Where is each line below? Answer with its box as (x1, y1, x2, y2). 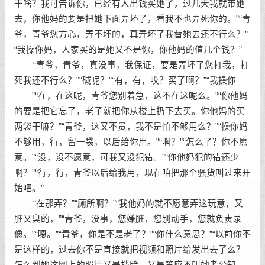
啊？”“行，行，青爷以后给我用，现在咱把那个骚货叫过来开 (14, 168, 251, 177)
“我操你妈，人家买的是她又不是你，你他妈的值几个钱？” (14, 45, 242, 54)
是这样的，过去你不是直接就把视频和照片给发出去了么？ (14, 245, 245, 254)
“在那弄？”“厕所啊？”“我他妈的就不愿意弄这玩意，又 (14, 199, 243, 208)
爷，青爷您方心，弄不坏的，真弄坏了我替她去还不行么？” (14, 30, 248, 39)
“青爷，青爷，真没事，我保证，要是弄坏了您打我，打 (14, 60, 249, 70)
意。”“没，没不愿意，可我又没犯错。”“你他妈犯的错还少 (14, 153, 239, 162)
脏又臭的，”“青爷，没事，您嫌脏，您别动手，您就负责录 (14, 214, 242, 224)
